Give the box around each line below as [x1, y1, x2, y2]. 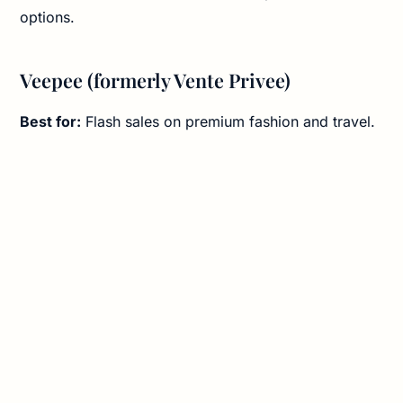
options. [20, 7, 76, 26]
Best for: [20, 112, 82, 130]
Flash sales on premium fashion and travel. [81, 112, 376, 130]
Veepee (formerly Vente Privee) [20, 67, 291, 93]
